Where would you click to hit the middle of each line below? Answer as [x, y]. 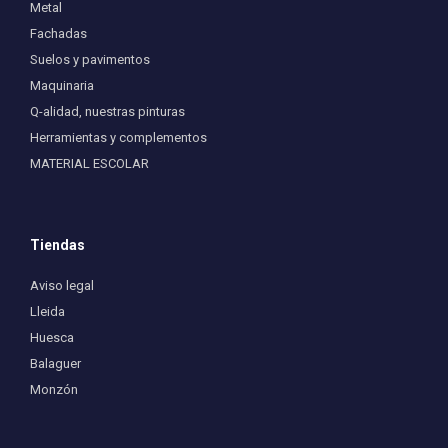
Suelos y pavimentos [90, 60]
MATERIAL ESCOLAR [89, 164]
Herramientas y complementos [118, 138]
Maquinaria [62, 86]
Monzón [54, 390]
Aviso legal [62, 286]
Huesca [52, 338]
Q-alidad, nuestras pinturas [107, 112]
